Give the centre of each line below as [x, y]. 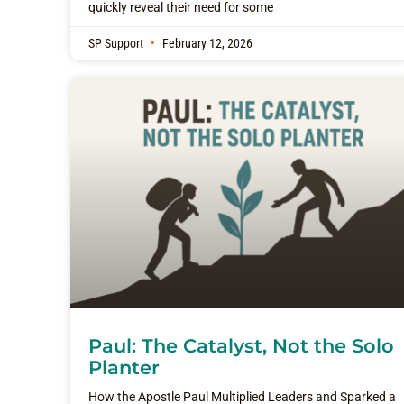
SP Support [117, 44]
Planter [124, 368]
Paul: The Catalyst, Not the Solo [241, 346]
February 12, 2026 [206, 44]
